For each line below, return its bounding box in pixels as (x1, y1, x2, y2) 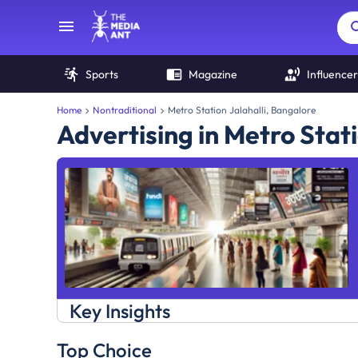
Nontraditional (93, 104, 157, 116)
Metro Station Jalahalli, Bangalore (168, 104, 316, 116)
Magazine (188, 66, 237, 82)
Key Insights (70, 299, 170, 323)
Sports (86, 66, 118, 82)
